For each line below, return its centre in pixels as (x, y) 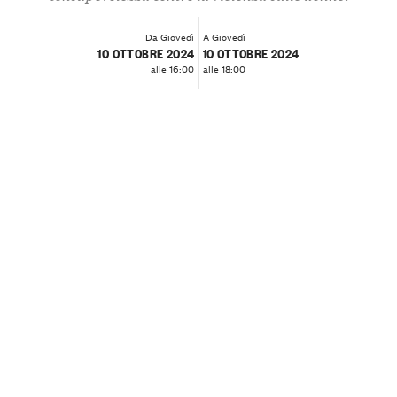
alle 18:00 (224, 69)
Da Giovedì (170, 37)
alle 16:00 (173, 69)
